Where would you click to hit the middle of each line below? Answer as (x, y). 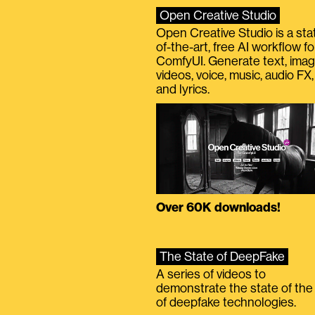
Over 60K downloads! (218, 208)
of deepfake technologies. (226, 303)
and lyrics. (183, 90)
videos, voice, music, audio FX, (235, 76)
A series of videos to (211, 275)
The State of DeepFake (222, 257)
